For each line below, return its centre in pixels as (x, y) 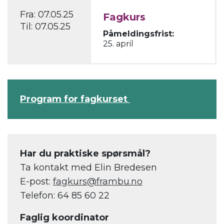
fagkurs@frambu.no (98, 182)
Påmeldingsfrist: (138, 34)
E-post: (36, 182)
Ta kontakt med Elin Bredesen (88, 168)
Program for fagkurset (75, 99)
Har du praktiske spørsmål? (85, 154)
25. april (118, 44)
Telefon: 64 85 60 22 (65, 196)
